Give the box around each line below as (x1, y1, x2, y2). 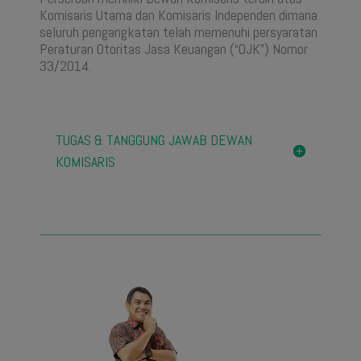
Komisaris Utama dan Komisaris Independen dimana (39, 6, 317, 25)
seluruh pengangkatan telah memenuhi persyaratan (39, 23, 317, 42)
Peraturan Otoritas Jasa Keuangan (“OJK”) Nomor (39, 39, 308, 59)
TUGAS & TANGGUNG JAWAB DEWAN (55, 131, 252, 150)
